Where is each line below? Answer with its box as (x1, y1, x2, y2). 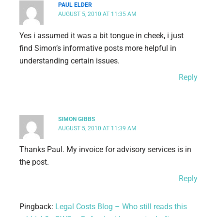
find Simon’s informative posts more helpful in (19, 43, 176, 53)
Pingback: (19, 202, 55, 212)
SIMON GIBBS (58, 115, 95, 123)
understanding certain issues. (19, 56, 120, 65)
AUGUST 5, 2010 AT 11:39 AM (58, 124, 137, 132)
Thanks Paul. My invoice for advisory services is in (19, 145, 191, 155)
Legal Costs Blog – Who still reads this (55, 202, 187, 212)
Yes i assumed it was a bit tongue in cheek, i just (19, 31, 184, 40)
